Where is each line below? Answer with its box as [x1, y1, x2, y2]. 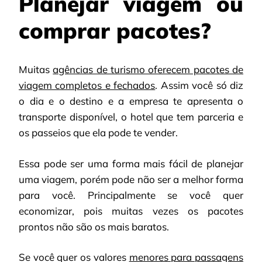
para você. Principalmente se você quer [19, 188, 243, 201]
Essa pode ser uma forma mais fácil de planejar [19, 157, 243, 170]
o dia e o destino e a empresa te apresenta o [19, 95, 243, 108]
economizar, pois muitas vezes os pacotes [19, 204, 243, 217]
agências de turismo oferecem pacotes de [53, 63, 244, 76]
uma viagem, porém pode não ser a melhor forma [19, 173, 243, 185]
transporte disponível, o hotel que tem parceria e [19, 111, 243, 123]
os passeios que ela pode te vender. [19, 126, 178, 139]
